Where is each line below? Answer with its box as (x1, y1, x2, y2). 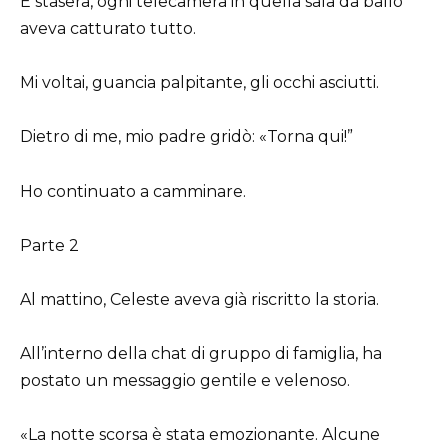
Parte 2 (20, 235, 79, 255)
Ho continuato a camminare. (20, 181, 246, 201)
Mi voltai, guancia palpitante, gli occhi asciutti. (20, 73, 379, 93)
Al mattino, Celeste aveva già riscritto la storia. (20, 289, 379, 309)
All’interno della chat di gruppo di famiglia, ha (20, 344, 382, 364)
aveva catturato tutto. (20, 18, 196, 38)
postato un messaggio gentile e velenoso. (20, 371, 350, 391)
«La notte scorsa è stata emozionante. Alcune (20, 425, 380, 445)
